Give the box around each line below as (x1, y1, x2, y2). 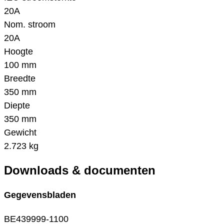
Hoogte (4, 46, 33, 57)
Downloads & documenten (4, 163, 155, 177)
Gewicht (4, 127, 36, 138)
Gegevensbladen (4, 190, 76, 200)
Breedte (4, 73, 35, 84)
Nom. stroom (4, 19, 55, 30)
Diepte (4, 100, 30, 111)
